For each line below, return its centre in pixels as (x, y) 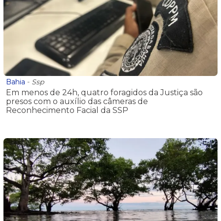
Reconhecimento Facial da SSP (67, 110)
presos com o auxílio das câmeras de (77, 102)
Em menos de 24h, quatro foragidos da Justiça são (104, 93)
